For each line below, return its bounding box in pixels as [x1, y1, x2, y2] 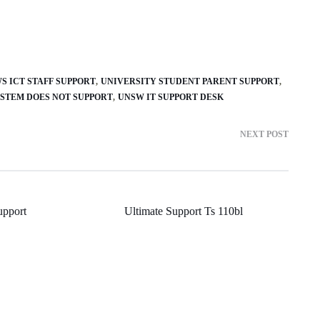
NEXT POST [240, 129, 289, 139]
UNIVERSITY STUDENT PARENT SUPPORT [101, 76, 279, 86]
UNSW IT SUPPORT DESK [118, 91, 224, 102]
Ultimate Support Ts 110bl [124, 204, 243, 217]
